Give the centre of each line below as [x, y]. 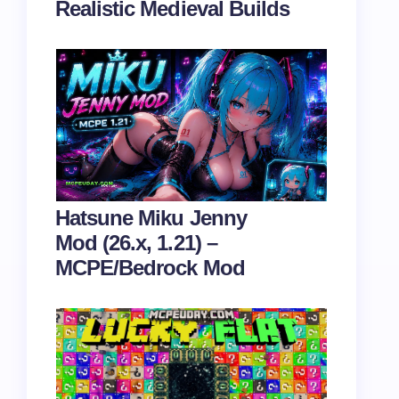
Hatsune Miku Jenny [151, 218]
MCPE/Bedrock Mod [150, 268]
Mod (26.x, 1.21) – [136, 243]
